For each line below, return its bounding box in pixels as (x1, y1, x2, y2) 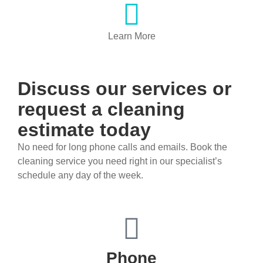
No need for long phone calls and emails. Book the (18, 141, 227, 152)
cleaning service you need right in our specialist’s (18, 156, 222, 166)
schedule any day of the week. (18, 170, 143, 180)
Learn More (107, 31, 156, 41)
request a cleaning (18, 98, 185, 120)
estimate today (18, 119, 151, 140)
